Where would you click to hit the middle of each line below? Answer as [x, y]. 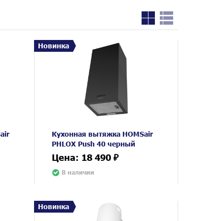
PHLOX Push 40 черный [94, 143]
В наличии [78, 172]
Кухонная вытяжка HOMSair [103, 133]
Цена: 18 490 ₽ [85, 157]
